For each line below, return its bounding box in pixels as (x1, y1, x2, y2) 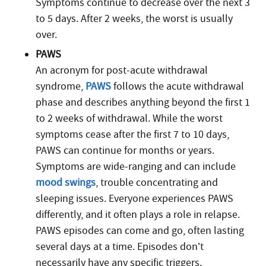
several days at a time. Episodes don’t (36, 240, 204, 254)
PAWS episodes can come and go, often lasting (36, 224, 244, 237)
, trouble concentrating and (96, 176, 218, 189)
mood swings (36, 176, 96, 189)
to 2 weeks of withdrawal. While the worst (36, 112, 223, 125)
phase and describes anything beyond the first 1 (36, 96, 250, 109)
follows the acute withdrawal (111, 80, 244, 93)
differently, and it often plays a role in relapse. (36, 208, 240, 221)
